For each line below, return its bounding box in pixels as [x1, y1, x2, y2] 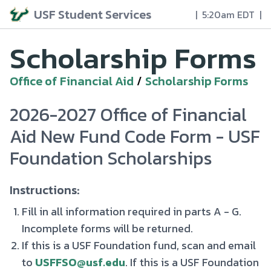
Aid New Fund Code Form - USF [10, 123, 260, 150]
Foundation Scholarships [10, 145, 212, 172]
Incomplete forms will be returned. [22, 220, 193, 237]
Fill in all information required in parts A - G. [22, 203, 241, 220]
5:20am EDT [202, 7, 255, 22]
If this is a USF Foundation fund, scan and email [22, 237, 256, 253]
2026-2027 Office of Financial [10, 101, 247, 128]
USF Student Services [34, 5, 151, 24]
